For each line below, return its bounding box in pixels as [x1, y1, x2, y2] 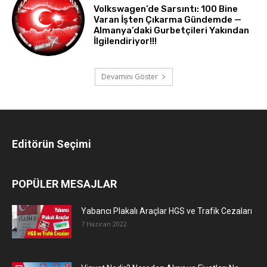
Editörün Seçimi [12, 138, 91, 151]
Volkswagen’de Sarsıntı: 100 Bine [94, 4, 238, 15]
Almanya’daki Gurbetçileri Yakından [94, 25, 250, 36]
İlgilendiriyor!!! [94, 36, 157, 47]
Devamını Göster [101, 72, 158, 82]
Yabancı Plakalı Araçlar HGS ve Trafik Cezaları [81, 206, 252, 216]
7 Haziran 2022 [81, 219, 127, 229]
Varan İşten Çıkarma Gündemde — [94, 14, 242, 26]
